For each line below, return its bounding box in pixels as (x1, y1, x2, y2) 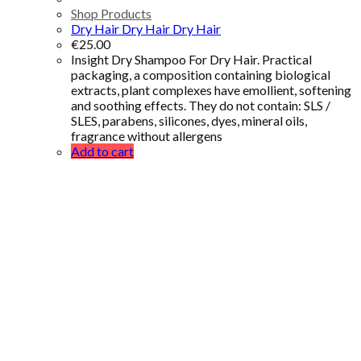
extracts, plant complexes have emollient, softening (71, 81, 351, 98)
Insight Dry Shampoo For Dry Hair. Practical (71, 51, 312, 67)
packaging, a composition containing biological (71, 66, 330, 82)
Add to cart (71, 143, 134, 159)
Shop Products (71, 5, 151, 21)
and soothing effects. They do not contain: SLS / (71, 97, 330, 113)
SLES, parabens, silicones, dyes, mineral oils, (71, 112, 307, 128)
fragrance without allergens (71, 127, 222, 143)
